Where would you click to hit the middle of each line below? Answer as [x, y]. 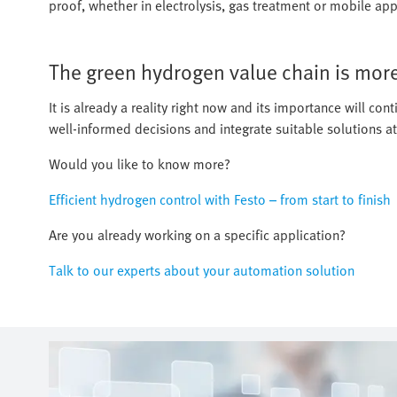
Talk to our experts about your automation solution [202, 270]
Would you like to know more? [140, 163]
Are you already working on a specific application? [197, 234]
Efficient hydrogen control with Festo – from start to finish [220, 199]
